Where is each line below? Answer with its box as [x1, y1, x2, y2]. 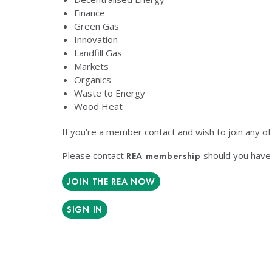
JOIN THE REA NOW [67, 175, 156, 188]
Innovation [74, 33, 118, 46]
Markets [74, 60, 109, 72]
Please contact [62, 149, 126, 161]
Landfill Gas [74, 47, 122, 59]
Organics [74, 73, 111, 86]
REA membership [126, 150, 201, 162]
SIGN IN [67, 203, 103, 216]
